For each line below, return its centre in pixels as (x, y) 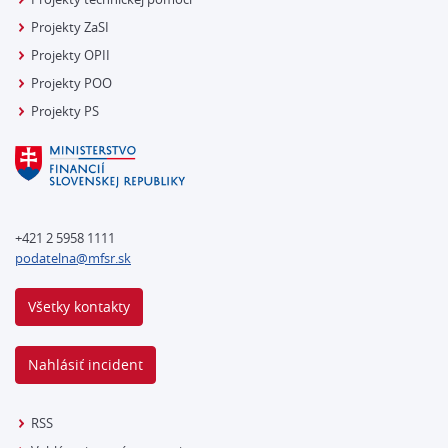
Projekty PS (65, 111)
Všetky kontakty (79, 306)
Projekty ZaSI (70, 27)
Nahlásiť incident (85, 364)
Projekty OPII (70, 55)
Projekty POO (71, 83)
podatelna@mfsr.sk (73, 257)
